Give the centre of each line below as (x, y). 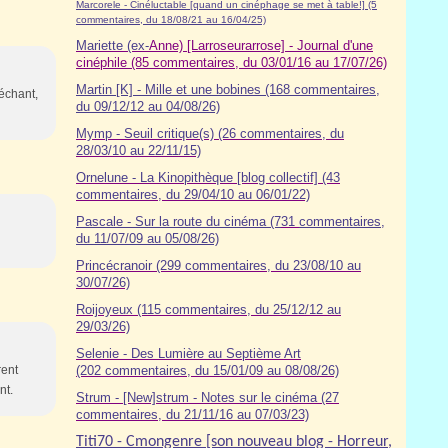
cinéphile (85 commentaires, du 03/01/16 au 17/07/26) (231, 62)
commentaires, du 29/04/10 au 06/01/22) (193, 194)
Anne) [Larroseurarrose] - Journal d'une (261, 45)
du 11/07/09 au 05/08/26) (147, 238)
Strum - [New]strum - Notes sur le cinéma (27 (207, 397)
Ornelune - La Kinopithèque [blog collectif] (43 (208, 177)
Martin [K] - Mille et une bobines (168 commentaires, (228, 89)
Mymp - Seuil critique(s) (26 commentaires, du (210, 133)
